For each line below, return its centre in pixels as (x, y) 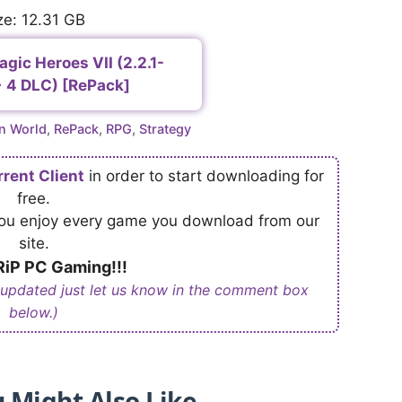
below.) (34, 312)
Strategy (165, 129)
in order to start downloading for (204, 176)
